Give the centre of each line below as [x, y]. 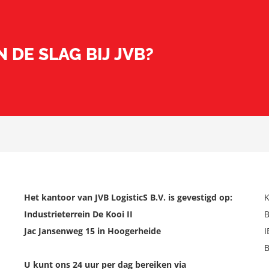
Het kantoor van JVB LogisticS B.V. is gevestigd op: [128, 197]
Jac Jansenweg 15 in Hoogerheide [92, 231]
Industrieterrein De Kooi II [78, 214]
